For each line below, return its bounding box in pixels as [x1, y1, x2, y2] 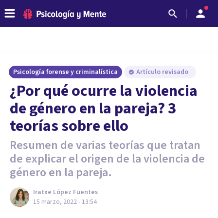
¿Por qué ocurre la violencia [10, 80, 198, 102]
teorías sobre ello [10, 115, 128, 137]
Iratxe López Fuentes [33, 187, 98, 197]
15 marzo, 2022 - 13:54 [33, 197, 97, 207]
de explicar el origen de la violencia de [10, 150, 205, 167]
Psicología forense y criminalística [13, 67, 118, 77]
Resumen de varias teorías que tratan [10, 137, 200, 154]
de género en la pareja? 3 [10, 97, 176, 120]
